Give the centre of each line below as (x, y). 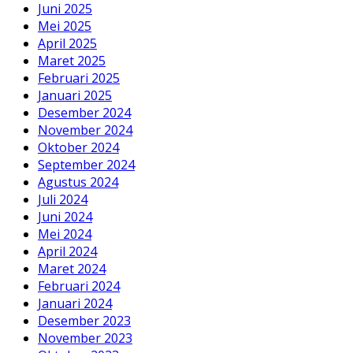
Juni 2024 (65, 216)
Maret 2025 (72, 60)
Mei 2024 (65, 234)
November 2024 (85, 130)
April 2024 (67, 251)
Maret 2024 (72, 268)
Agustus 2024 (78, 182)
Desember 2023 (84, 320)
